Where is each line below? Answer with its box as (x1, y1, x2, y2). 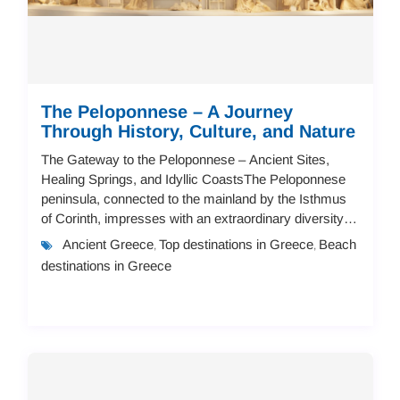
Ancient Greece (62, 236, 154, 252)
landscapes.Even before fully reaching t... (40, 229, 280, 246)
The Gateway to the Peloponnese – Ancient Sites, (40, 151, 329, 167)
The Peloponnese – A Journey (40, 101, 293, 121)
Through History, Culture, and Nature (40, 121, 355, 141)
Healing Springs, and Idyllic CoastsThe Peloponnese (40, 171, 346, 187)
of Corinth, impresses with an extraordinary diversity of (40, 210, 358, 226)
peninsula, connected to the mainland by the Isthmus (40, 190, 346, 206)
